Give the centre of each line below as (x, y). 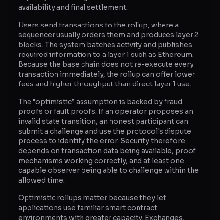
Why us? (50, 58)
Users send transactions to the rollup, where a (98, 25)
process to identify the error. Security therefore (102, 141)
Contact (50, 80)
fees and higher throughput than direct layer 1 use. (105, 84)
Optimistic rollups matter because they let (92, 198)
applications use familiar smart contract (88, 208)
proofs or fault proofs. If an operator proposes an (106, 111)
